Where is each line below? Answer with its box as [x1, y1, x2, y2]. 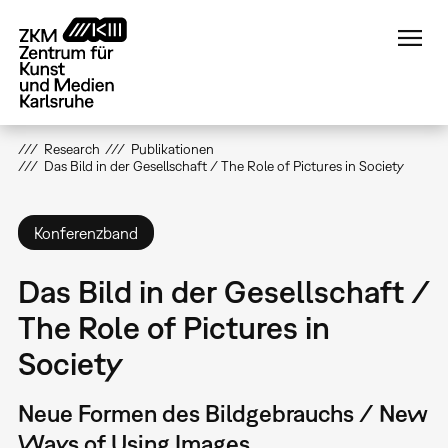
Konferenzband [33, 223, 138, 242]
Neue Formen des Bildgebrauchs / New [17, 399, 428, 428]
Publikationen [130, 141, 214, 157]
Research [43, 141, 100, 157]
